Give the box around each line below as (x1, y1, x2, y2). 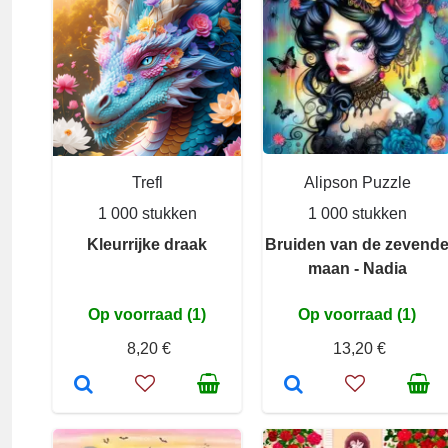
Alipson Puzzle (303, 174, 411, 191)
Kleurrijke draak (87, 236, 207, 253)
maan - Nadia (307, 260, 407, 277)
